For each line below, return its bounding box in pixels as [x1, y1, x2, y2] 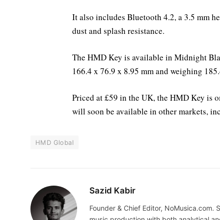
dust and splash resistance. [72, 25, 165, 36]
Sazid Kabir [89, 185, 136, 195]
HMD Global [35, 138, 74, 146]
